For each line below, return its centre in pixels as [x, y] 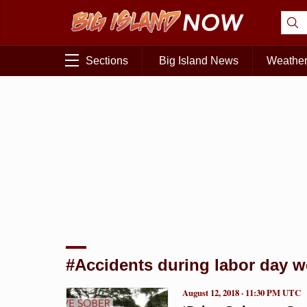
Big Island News [199, 61]
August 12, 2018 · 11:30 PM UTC [242, 292]
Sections [107, 61]
